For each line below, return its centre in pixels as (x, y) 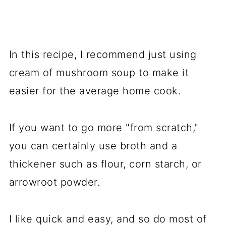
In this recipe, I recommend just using (103, 55)
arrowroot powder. (54, 182)
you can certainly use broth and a (93, 146)
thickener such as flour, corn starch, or (105, 164)
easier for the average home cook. (95, 91)
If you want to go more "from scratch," (104, 128)
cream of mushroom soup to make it (99, 73)
